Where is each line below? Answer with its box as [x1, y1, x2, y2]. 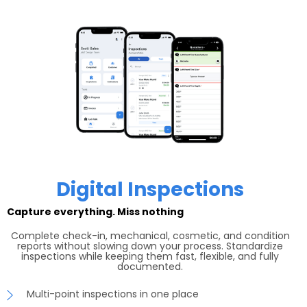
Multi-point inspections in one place [27, 286, 199, 301]
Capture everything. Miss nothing [7, 204, 184, 219]
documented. [117, 259, 183, 273]
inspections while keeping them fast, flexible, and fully [21, 249, 279, 263]
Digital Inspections [56, 175, 244, 203]
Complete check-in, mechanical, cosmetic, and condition [10, 228, 290, 243]
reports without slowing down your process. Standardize [17, 238, 283, 253]
